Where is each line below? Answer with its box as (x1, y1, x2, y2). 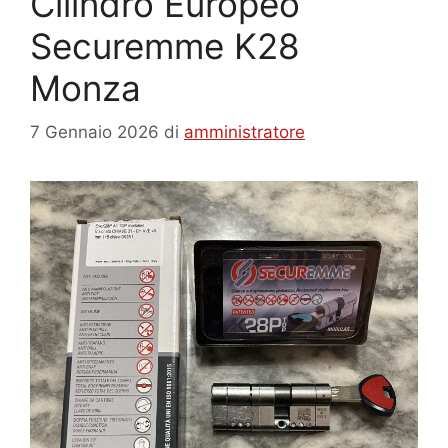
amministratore (184, 122, 305, 143)
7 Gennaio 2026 (30, 122, 159, 143)
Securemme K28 (30, 24, 300, 67)
